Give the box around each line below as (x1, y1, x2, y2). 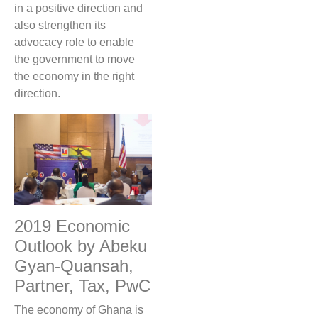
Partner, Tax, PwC (14, 276, 150, 296)
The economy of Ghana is (14, 304, 143, 317)
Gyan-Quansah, (14, 256, 133, 276)
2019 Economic (14, 216, 130, 236)
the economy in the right (14, 70, 134, 82)
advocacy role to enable (14, 36, 134, 48)
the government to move (14, 53, 135, 65)
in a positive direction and (14, 2, 143, 14)
